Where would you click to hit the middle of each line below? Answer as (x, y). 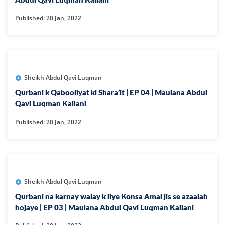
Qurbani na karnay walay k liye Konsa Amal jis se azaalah (111, 197)
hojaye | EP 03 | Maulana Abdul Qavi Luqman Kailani (104, 208)
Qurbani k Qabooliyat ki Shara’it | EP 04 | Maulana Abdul (111, 93)
